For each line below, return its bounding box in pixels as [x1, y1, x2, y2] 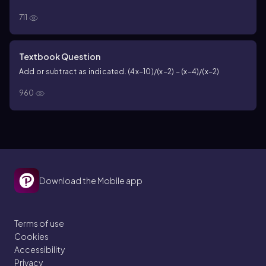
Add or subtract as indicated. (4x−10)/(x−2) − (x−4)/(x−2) [19, 67, 220, 77]
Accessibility [14, 243, 65, 255]
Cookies [14, 230, 49, 242]
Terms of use [14, 217, 64, 229]
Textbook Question [19, 51, 100, 62]
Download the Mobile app [39, 175, 142, 186]
